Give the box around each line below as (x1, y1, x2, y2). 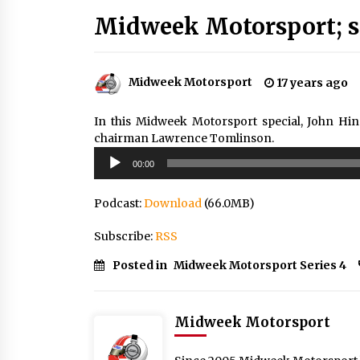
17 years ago (274, 76, 348, 90)
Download (144, 196, 202, 211)
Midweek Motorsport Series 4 (174, 258, 346, 272)
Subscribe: (94, 229, 155, 243)
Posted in (112, 258, 170, 272)
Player (93, 164, 129, 178)
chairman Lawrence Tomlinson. (94, 131, 274, 145)
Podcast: (94, 196, 144, 211)
